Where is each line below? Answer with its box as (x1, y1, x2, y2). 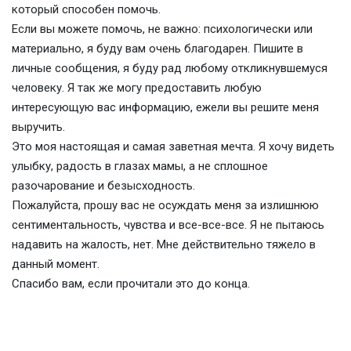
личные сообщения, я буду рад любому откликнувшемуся (12, 61, 327, 75)
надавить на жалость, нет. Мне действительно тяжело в (12, 237, 316, 251)
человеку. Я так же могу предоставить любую (12, 81, 262, 95)
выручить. (12, 120, 65, 134)
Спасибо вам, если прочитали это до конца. (12, 277, 250, 291)
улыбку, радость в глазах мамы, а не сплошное (12, 159, 268, 173)
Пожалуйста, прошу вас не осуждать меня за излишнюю (12, 198, 319, 212)
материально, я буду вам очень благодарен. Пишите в (12, 42, 303, 56)
